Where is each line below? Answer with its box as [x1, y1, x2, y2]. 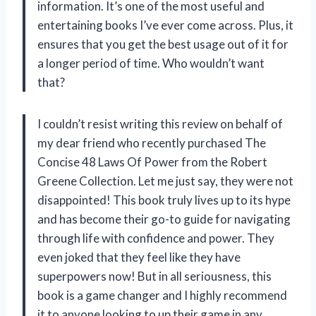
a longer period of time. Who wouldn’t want [37, 56, 265, 71]
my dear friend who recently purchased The [37, 135, 266, 151]
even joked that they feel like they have [37, 250, 241, 265]
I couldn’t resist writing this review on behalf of [37, 116, 283, 132]
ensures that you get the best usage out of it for [37, 37, 288, 52]
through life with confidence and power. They [37, 231, 274, 246]
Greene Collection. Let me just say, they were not [37, 174, 293, 189]
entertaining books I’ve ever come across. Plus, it [37, 18, 293, 33]
